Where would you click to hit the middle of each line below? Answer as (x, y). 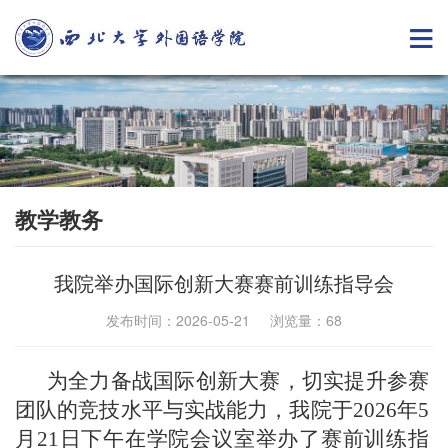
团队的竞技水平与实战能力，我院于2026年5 (222, 410)
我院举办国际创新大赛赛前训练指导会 (224, 282)
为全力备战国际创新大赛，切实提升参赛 (238, 381)
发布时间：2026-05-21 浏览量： (216, 320)
